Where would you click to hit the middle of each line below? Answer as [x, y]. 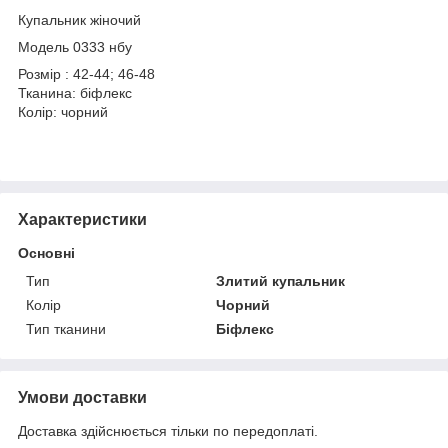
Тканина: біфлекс [77, 92]
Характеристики [82, 219]
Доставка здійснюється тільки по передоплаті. [168, 430]
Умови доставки [82, 397]
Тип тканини [66, 328]
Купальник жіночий [79, 19]
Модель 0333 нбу [75, 46]
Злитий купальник [281, 280]
